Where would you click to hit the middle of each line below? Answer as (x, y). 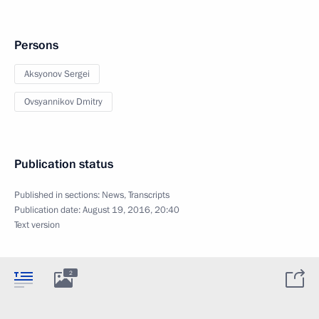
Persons (36, 45)
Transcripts (149, 195)
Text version (37, 225)
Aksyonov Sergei (57, 74)
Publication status (64, 164)
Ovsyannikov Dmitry (63, 101)
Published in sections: (58, 195)
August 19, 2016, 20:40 (131, 210)
